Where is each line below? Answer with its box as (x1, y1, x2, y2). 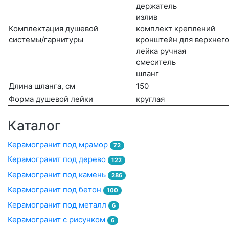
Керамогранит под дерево (8, 154, 108, 165)
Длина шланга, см (9, 81, 75, 91)
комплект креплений (136, 24, 215, 34)
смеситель (136, 57, 176, 67)
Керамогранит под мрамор (8, 139, 110, 149)
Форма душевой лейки (9, 94, 93, 104)
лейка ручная (136, 46, 186, 56)
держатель (136, 1, 177, 11)
